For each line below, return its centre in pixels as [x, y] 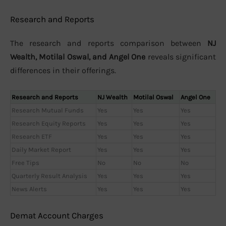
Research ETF [32, 136]
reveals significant [181, 57]
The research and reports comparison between [109, 43]
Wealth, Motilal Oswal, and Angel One [78, 57]
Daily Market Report [41, 149]
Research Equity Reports [49, 123]
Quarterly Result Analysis [49, 176]
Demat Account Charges [57, 216]
